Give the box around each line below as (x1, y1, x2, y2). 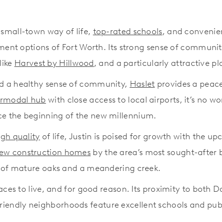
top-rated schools (93, 26, 163, 36)
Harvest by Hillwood (14, 57, 94, 68)
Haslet (129, 78, 155, 89)
